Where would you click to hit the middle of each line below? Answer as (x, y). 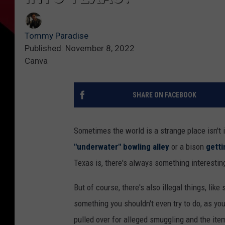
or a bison (188, 147)
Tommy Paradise (57, 36)
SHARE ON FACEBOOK (164, 95)
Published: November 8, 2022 (80, 48)
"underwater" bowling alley (122, 147)
